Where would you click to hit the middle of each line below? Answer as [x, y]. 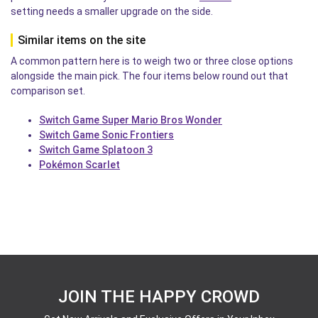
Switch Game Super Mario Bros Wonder [131, 120]
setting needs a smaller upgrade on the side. [112, 11]
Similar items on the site [82, 40]
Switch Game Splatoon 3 [96, 149]
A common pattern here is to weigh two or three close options [152, 61]
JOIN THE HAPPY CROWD [159, 296]
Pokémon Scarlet [79, 164]
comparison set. [48, 91]
